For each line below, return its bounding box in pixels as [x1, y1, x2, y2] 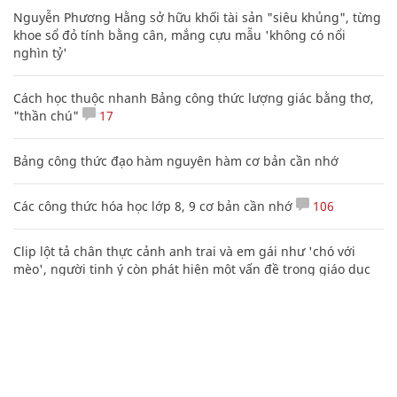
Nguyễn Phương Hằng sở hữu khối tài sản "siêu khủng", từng [13, 8, 381, 26]
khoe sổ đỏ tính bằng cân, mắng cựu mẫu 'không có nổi [13, 26, 346, 43]
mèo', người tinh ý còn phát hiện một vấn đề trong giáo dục [13, 260, 370, 277]
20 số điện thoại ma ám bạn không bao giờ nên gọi [13, 323, 317, 340]
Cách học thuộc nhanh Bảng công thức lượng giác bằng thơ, [13, 89, 374, 106]
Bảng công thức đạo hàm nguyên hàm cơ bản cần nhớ [13, 152, 339, 169]
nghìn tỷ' [13, 43, 67, 61]
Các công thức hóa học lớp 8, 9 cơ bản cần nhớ [13, 197, 292, 214]
